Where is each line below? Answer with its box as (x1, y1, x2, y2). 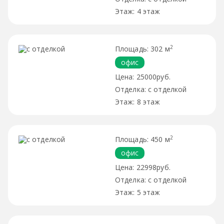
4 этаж (136, 6, 160, 16)
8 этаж (136, 96, 160, 106)
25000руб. (136, 71, 170, 81)
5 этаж (136, 187, 160, 197)
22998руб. (136, 162, 170, 172)
